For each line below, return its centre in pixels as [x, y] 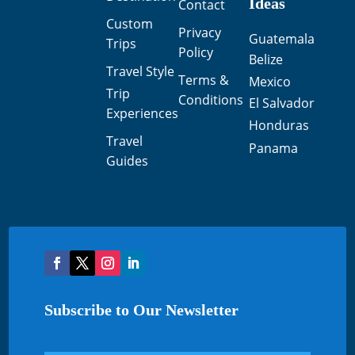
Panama [274, 148]
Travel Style [140, 71]
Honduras [279, 125]
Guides [127, 161]
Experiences [142, 113]
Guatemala [284, 39]
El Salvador [282, 103]
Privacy [199, 32]
